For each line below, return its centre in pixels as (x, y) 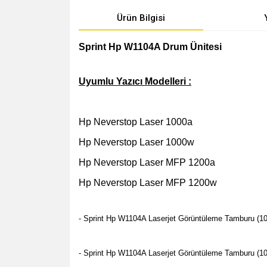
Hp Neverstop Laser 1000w (136, 142)
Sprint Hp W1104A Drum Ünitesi (150, 47)
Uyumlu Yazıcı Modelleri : (135, 81)
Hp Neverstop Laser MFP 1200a (147, 162)
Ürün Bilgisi (141, 18)
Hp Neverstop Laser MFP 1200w (148, 183)
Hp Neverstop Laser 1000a (136, 122)
